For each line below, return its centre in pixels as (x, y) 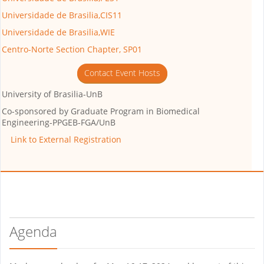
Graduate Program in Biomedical (134, 111)
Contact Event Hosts (122, 72)
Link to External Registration (66, 139)
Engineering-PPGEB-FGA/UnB (59, 122)
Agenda (33, 231)
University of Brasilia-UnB (52, 94)
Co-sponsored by (35, 111)
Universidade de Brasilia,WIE (58, 32)
